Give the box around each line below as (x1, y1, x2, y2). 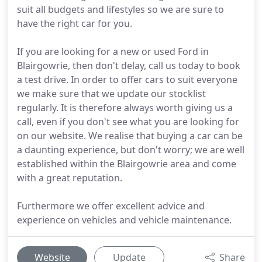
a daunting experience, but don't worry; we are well (17, 143, 244, 156)
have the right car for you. (17, 17, 132, 30)
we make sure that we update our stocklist (17, 87, 206, 100)
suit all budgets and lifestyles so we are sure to (17, 3, 224, 16)
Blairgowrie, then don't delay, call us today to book (17, 59, 240, 72)
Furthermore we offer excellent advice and (17, 199, 205, 212)
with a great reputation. (17, 171, 122, 184)
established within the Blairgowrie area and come (17, 157, 236, 170)
